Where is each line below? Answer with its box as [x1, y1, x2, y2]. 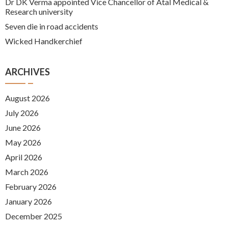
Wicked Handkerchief [5, 36, 82, 46]
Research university [5, 6, 73, 16]
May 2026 [5, 137, 41, 147]
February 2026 [5, 181, 56, 191]
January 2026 [5, 196, 52, 206]
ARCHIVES [5, 66, 50, 77]
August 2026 [5, 93, 50, 103]
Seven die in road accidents [5, 21, 98, 31]
